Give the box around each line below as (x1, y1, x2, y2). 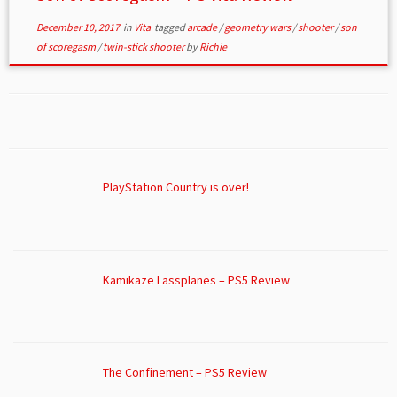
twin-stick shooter (102, 40, 186, 53)
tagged (152, 20, 187, 34)
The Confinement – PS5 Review (102, 364, 267, 381)
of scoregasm (35, 40, 97, 53)
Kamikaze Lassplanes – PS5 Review (102, 271, 290, 288)
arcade (186, 20, 219, 34)
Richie (198, 40, 227, 53)
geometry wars (223, 20, 292, 34)
